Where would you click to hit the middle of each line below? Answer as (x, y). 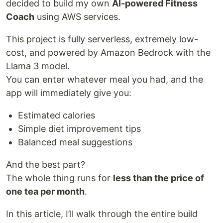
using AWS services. (77, 16)
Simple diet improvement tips (79, 128)
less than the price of (159, 178)
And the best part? (46, 164)
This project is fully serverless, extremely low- (102, 39)
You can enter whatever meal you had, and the (105, 79)
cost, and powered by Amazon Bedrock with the (108, 52)
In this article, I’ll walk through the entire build (102, 214)
